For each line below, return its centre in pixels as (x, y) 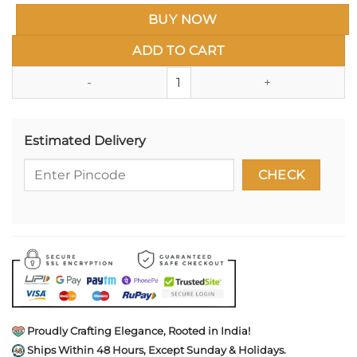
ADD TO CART (178, 51)
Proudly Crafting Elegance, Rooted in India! (137, 330)
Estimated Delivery (85, 141)
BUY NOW (182, 20)
